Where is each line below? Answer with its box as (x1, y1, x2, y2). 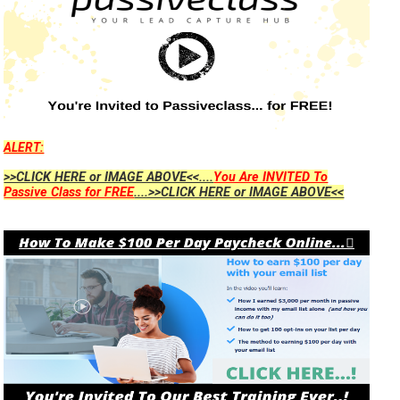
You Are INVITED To (213, 170, 329, 186)
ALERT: (4, 140, 45, 155)
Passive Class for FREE (4, 185, 135, 201)
